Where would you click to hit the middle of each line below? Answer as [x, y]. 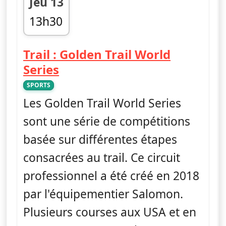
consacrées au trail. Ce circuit [102, 157]
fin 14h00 [54, 39]
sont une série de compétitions [107, 121]
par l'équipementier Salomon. [103, 194]
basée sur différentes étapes [100, 139]
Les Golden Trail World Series [102, 103]
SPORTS [39, 85]
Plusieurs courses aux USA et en [110, 212]
